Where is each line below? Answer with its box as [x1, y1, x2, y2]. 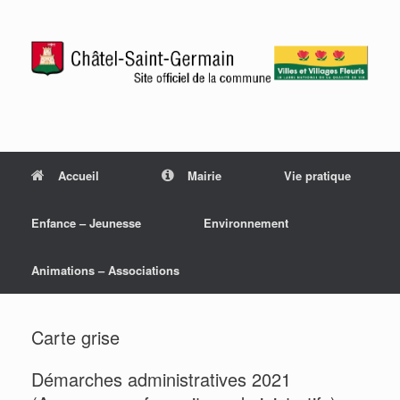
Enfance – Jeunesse [31, 214, 141, 232]
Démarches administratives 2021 [31, 366, 291, 393]
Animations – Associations [31, 262, 179, 279]
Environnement [204, 214, 288, 232]
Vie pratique [284, 167, 351, 185]
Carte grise [31, 324, 120, 351]
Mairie [187, 167, 221, 185]
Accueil [58, 167, 99, 185]
